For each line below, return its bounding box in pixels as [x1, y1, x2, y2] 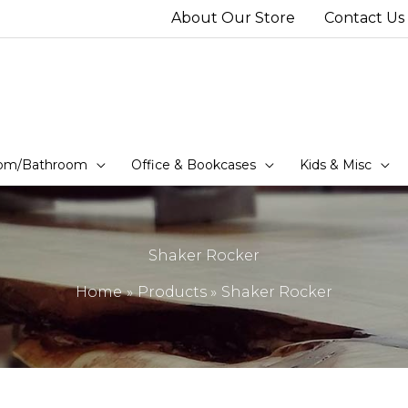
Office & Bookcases [131, 156, 256, 173]
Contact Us [324, 9, 404, 27]
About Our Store [171, 9, 295, 27]
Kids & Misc [300, 156, 372, 173]
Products [137, 283, 207, 301]
